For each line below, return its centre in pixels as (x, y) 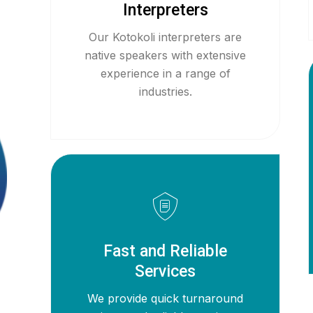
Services (166, 271)
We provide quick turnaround (166, 298)
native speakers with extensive (166, 55)
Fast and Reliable (166, 251)
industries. (165, 92)
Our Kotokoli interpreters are (166, 37)
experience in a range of (165, 73)
